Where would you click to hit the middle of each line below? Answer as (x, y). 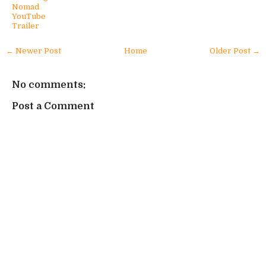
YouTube (29, 17)
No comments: (49, 84)
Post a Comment (53, 106)
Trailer (26, 26)
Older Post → (235, 51)
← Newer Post (34, 51)
